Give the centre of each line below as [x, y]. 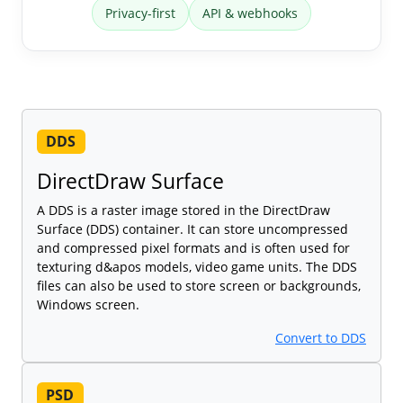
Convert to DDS [321, 338]
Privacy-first [140, 13]
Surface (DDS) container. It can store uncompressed [193, 229]
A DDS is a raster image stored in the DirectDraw [184, 210]
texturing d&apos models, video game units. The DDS [197, 267]
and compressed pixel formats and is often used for [193, 248]
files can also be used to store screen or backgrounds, [199, 286]
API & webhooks [250, 13]
